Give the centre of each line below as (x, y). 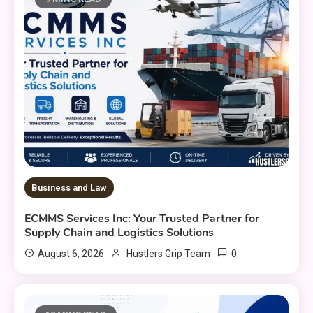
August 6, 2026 (71, 254)
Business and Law (70, 188)
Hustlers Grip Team (169, 254)
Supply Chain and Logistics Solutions (119, 233)
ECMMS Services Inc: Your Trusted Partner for (142, 219)
